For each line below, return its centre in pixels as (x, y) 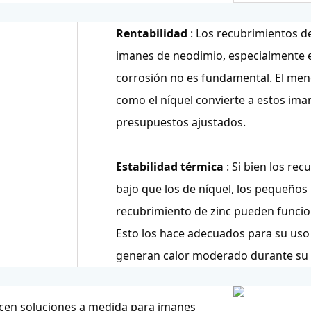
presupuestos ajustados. (180, 123)
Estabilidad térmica (169, 167)
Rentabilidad (151, 34)
